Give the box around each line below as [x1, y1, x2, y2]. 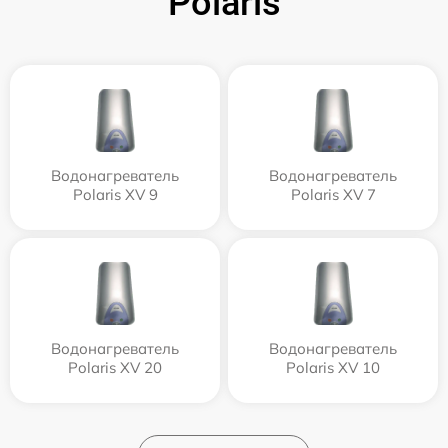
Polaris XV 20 [68, 358, 162, 377]
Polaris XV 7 [290, 185, 376, 204]
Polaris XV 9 [72, 185, 158, 204]
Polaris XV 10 [286, 358, 380, 377]
